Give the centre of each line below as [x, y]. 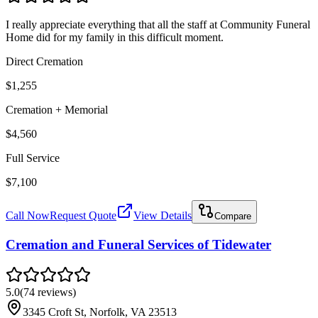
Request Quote [83, 216]
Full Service [33, 158]
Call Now [28, 216]
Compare [233, 216]
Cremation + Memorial [57, 110]
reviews [55, 292]
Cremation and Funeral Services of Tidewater [138, 245]
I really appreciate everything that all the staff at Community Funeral [158, 25]
